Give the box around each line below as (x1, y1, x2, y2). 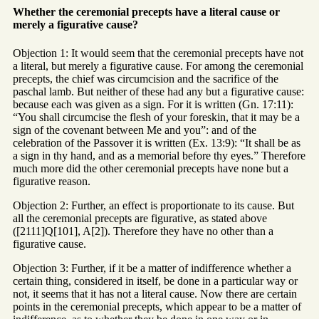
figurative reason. (13, 174, 90, 187)
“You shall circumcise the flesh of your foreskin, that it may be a (13, 110, 300, 123)
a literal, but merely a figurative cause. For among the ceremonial (13, 59, 303, 72)
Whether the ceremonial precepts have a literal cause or (13, 6, 280, 19)
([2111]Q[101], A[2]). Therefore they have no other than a (13, 224, 273, 237)
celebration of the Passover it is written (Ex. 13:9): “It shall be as (13, 136, 300, 149)
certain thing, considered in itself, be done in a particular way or (13, 274, 298, 287)
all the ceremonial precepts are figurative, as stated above (13, 211, 267, 224)
